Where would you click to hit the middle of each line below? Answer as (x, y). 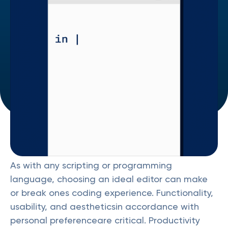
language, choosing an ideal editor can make (109, 179)
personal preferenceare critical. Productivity (105, 220)
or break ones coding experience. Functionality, (112, 193)
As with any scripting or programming (91, 165)
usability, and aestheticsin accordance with (105, 206)
